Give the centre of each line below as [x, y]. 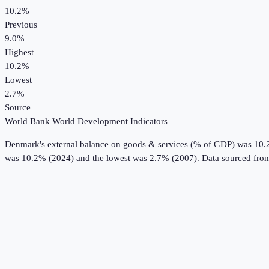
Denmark [22, 144]
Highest [19, 53]
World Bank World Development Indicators [86, 122]
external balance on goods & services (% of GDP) [141, 144]
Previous [21, 25]
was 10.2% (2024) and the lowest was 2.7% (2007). [102, 158]
